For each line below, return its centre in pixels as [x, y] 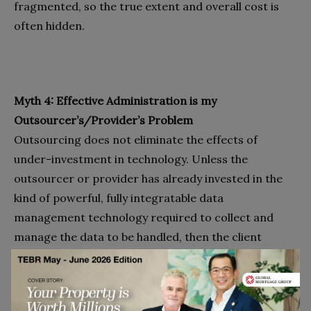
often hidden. [49, 26]
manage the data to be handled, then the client [138, 237]
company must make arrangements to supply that [148, 257]
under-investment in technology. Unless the [131, 159]
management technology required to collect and [144, 218]
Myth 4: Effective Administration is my [115, 101]
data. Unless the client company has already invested [155, 276]
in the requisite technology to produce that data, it [149, 295]
